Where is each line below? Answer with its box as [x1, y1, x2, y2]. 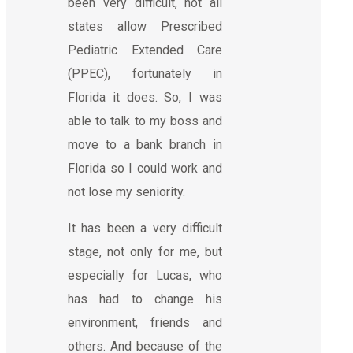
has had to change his [68, 291, 222, 307]
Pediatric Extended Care [68, 42, 222, 58]
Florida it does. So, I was [68, 89, 222, 105]
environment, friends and [68, 314, 222, 330]
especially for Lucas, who [68, 267, 222, 283]
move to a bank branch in [68, 136, 222, 152]
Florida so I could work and [68, 160, 222, 176]
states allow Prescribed [68, 18, 222, 34]
